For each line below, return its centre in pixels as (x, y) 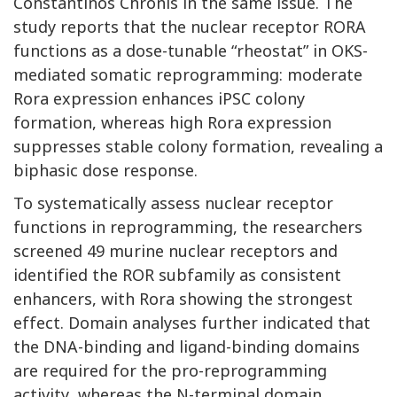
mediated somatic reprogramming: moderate (188, 75)
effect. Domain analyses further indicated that (192, 323)
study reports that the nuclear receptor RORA (190, 27)
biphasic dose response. (105, 171)
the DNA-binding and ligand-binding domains (187, 347)
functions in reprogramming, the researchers (188, 227)
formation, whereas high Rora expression (172, 123)
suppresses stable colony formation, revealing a (198, 147)
